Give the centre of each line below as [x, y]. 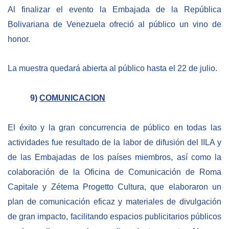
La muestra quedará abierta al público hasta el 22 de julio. [112, 68]
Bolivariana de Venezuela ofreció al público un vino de [114, 24]
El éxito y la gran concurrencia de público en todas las [114, 127]
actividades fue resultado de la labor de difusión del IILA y [114, 142]
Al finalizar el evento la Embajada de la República [114, 9]
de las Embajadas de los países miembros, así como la [114, 157]
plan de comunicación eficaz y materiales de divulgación [114, 201]
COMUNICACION [72, 98]
